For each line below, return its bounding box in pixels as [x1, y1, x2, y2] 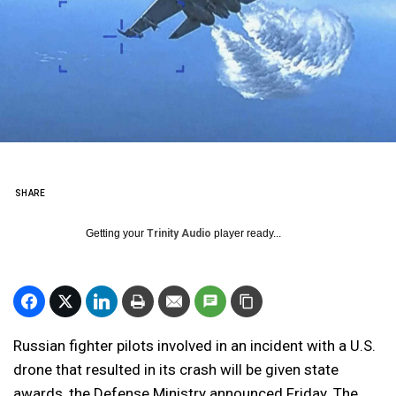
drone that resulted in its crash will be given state [13, 361, 339, 378]
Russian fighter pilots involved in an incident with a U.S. [13, 337, 376, 354]
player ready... [211, 227, 281, 240]
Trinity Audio [147, 227, 211, 240]
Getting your [86, 227, 147, 240]
